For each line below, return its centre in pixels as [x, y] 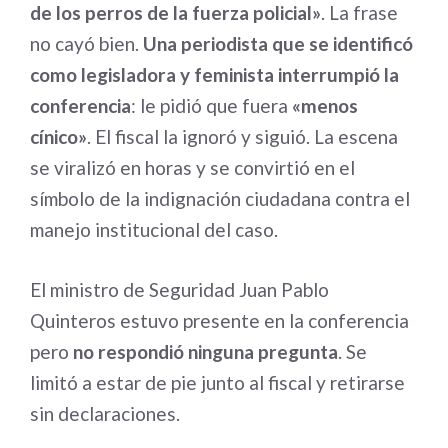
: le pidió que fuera [211, 106]
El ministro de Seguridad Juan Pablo [179, 289]
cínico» [58, 137]
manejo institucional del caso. [154, 230]
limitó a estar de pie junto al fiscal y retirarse [217, 382]
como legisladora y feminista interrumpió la [214, 75]
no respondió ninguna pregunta [205, 351]
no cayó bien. [86, 44]
